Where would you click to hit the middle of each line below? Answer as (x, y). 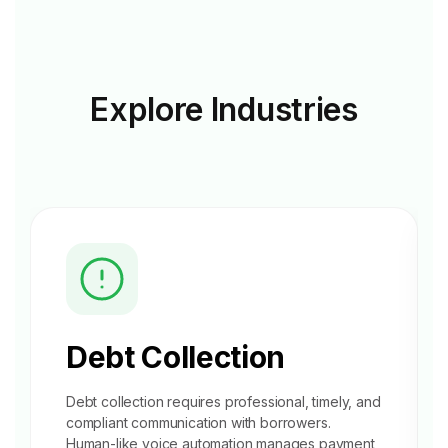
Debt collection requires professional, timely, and (223, 401)
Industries (284, 109)
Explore (147, 109)
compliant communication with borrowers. (198, 422)
